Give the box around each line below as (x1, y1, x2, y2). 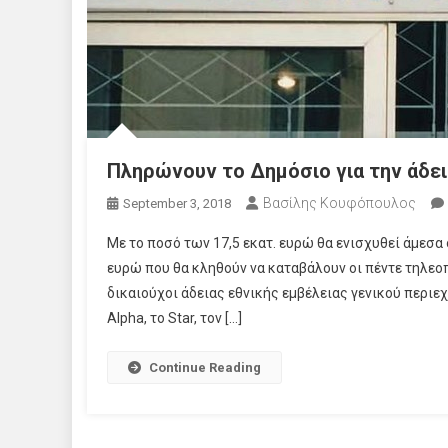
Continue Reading (149, 360, 261, 375)
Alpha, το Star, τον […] (107, 310, 242, 326)
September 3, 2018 (123, 196, 231, 211)
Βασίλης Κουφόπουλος (263, 195, 416, 211)
